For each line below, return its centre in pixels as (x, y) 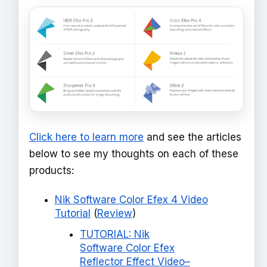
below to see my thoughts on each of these (134, 153)
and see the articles (193, 137)
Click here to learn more (86, 137)
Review (114, 213)
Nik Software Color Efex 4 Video (131, 199)
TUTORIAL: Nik (115, 235)
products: (52, 170)
